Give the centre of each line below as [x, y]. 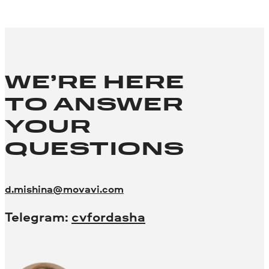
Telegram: [38, 216]
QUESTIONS [95, 150]
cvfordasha [108, 216]
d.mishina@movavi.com [64, 189]
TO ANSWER [95, 106]
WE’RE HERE [95, 83]
